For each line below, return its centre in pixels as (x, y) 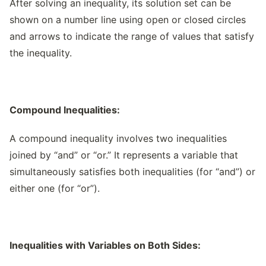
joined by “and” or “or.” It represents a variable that (124, 155)
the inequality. (41, 53)
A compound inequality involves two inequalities (118, 138)
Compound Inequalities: (65, 110)
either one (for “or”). (55, 188)
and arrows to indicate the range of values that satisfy (132, 36)
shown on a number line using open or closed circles (128, 20)
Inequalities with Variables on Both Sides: (105, 245)
